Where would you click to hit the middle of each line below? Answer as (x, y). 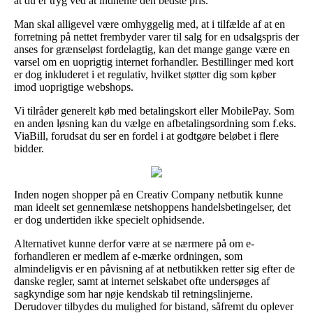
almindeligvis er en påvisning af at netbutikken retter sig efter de (154, 268)
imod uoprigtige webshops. (74, 87)
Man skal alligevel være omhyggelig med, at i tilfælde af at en (150, 24)
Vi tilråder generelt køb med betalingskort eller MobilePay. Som (154, 110)
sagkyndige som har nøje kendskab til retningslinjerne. (133, 293)
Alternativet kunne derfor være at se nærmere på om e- (134, 243)
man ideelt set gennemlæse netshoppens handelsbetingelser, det (152, 207)
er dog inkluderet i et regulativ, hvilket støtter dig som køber (145, 74)
